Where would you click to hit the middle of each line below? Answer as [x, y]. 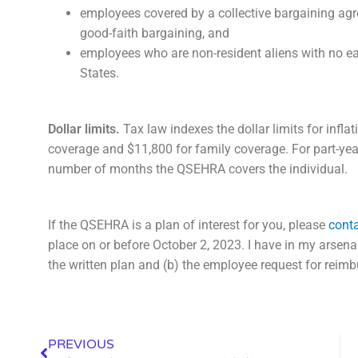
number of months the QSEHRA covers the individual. [198, 169]
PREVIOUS [81, 344]
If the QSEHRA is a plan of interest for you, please [188, 225]
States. [99, 73]
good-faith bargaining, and [155, 33]
